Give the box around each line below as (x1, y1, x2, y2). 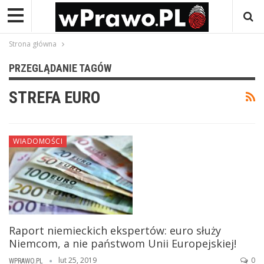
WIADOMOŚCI (13, 136, 62, 146)
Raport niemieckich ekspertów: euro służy (9, 223, 221, 237)
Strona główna (9, 38, 57, 49)
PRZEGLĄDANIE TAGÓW (9, 61, 111, 74)
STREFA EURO (9, 87, 100, 107)
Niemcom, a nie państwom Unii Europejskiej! (9, 236, 236, 250)
